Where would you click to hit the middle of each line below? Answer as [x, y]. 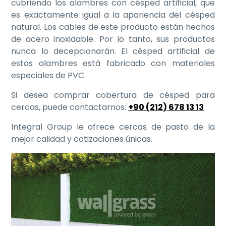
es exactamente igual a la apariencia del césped [113, 15]
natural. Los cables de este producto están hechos [113, 27]
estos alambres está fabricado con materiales [113, 63]
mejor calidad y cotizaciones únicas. [82, 139]
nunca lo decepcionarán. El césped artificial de [113, 51]
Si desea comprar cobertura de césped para [113, 95]
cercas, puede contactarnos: [70, 107]
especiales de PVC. [49, 75]
